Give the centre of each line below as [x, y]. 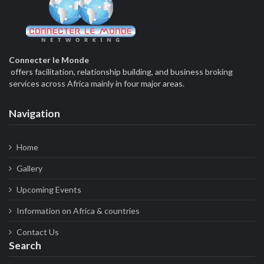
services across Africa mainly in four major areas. [97, 83]
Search [25, 245]
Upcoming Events [49, 189]
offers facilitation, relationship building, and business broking [121, 71]
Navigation [34, 113]
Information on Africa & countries [78, 210]
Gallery [29, 168]
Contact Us [37, 232]
